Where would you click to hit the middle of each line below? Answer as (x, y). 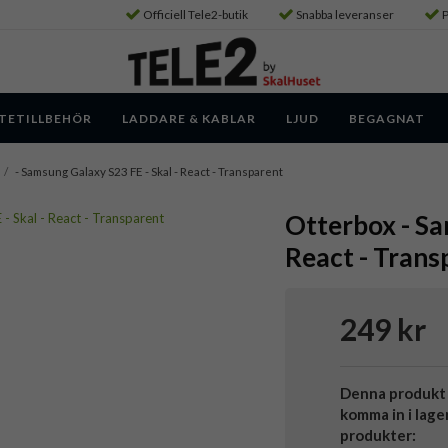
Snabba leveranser (345, 14)
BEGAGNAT (387, 118)
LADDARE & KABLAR (189, 118)
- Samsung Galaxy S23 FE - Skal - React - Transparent (149, 171)
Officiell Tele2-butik (195, 14)
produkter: (377, 435)
